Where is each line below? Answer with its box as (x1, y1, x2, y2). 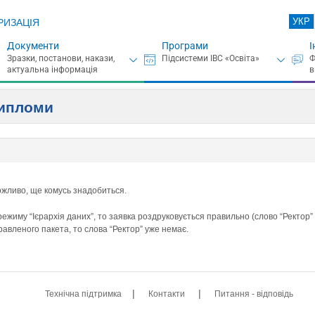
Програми (161, 40, 208, 51)
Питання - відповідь (214, 288, 294, 299)
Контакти (148, 288, 186, 299)
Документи (6, 40, 59, 51)
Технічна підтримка (45, 288, 122, 299)
